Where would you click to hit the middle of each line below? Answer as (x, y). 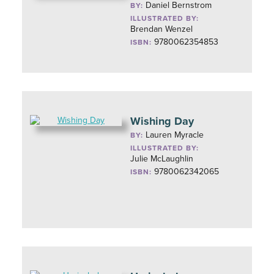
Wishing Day (162, 121)
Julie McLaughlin (162, 159)
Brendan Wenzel (162, 29)
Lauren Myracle (175, 135)
